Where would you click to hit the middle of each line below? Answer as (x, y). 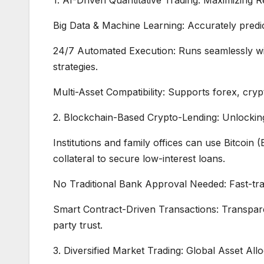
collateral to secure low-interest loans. (139, 158)
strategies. (75, 66)
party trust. (78, 225)
